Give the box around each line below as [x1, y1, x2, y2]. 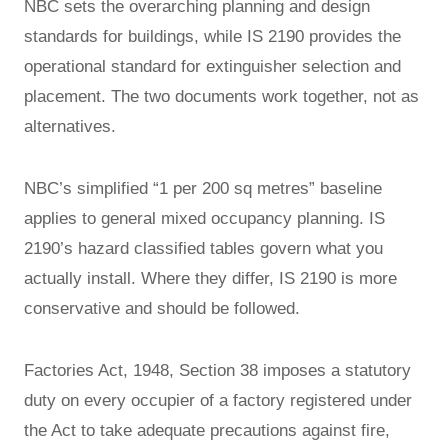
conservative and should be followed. [24, 298, 300, 318]
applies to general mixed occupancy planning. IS [24, 208, 385, 228]
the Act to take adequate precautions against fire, [24, 420, 390, 440]
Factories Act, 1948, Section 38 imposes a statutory [24, 360, 411, 380]
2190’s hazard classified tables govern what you [24, 238, 383, 258]
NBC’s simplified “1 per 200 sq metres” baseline [24, 178, 382, 198]
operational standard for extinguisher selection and [24, 56, 401, 76]
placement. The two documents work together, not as [24, 86, 419, 106]
